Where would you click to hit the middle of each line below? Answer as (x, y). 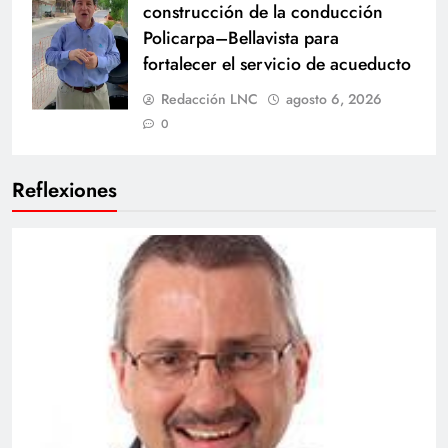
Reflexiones (64, 189)
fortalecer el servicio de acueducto (277, 63)
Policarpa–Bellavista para (241, 37)
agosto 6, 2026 (334, 98)
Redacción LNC (209, 98)
